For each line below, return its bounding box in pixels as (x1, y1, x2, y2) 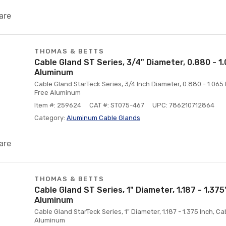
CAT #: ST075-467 (89, 101, 144, 109)
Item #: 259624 (34, 101, 81, 109)
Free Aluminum (34, 89, 81, 96)
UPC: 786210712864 (152, 101, 214, 109)
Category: (34, 114, 67, 122)
